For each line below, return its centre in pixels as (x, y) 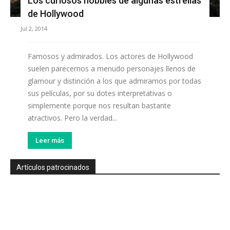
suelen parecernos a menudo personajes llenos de (112, 69)
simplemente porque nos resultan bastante (99, 106)
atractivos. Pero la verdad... (72, 118)
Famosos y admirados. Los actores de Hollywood (110, 56)
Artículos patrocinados (53, 168)
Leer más (50, 141)
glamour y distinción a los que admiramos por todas (114, 81)
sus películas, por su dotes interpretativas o (100, 93)
